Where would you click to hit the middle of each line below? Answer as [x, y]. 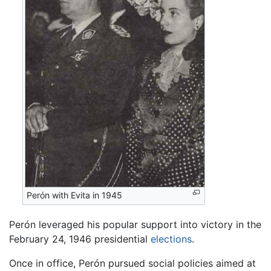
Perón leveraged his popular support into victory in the [135, 225]
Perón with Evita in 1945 [75, 195]
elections [171, 239]
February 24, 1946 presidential [80, 239]
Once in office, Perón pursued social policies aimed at [132, 263]
